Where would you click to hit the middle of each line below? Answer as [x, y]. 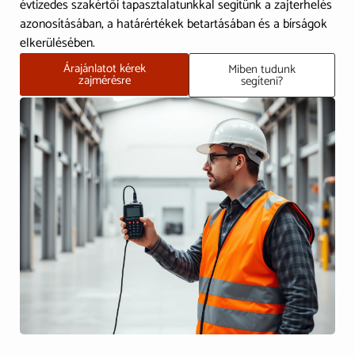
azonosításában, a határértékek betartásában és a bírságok [174, 25]
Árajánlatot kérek [104, 69]
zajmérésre [104, 81]
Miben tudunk [262, 70]
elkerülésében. [57, 44]
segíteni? [262, 82]
